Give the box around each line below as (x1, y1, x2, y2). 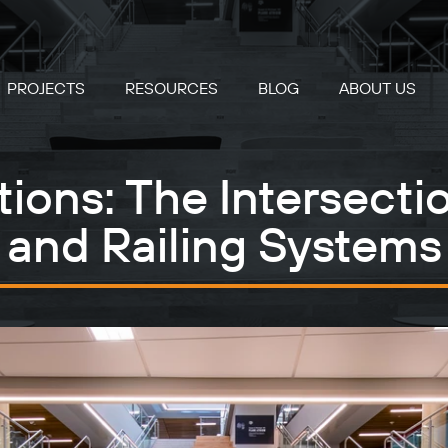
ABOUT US (339, 79, 416, 99)
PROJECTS (7, 79, 85, 99)
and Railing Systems (6, 218, 442, 278)
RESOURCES (125, 79, 218, 99)
